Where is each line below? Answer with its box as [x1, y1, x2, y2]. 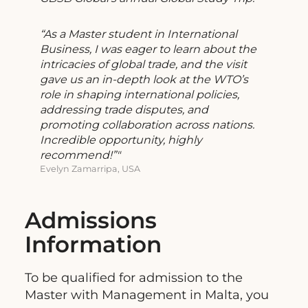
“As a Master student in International [40, 27, 237, 41]
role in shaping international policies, [40, 88, 239, 102]
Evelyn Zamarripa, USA [40, 164, 140, 175]
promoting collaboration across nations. [40, 118, 254, 132]
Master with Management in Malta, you [25, 287, 269, 303]
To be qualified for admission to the [25, 269, 243, 286]
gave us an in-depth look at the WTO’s [40, 73, 248, 87]
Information [25, 230, 162, 258]
